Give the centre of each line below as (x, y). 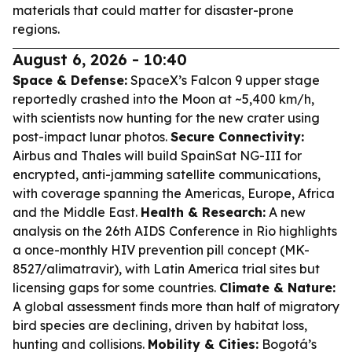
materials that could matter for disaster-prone (153, 10)
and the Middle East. (77, 212)
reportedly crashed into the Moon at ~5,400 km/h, (163, 99)
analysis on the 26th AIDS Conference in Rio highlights (175, 231)
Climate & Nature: (277, 288)
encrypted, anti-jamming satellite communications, (167, 174)
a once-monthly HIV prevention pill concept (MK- (161, 250)
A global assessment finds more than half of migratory (176, 306)
